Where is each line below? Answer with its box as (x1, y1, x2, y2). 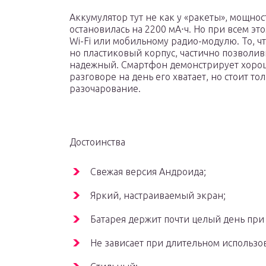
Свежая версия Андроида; (90, 166, 206, 178)
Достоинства (69, 137, 125, 148)
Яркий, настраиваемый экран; (90, 190, 226, 201)
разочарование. (69, 83, 141, 94)
